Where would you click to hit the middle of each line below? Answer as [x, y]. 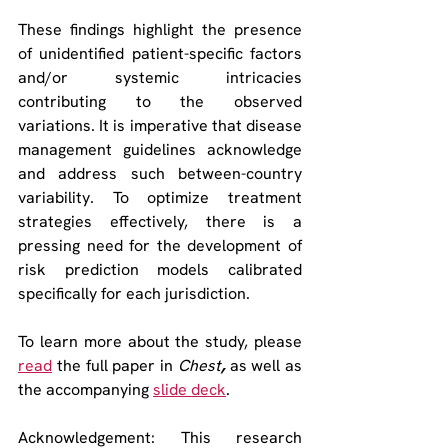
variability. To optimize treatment [160, 197]
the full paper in [115, 365]
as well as [265, 365]
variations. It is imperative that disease [160, 125]
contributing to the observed [160, 101]
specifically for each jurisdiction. [136, 293]
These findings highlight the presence [160, 29]
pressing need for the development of [160, 245]
